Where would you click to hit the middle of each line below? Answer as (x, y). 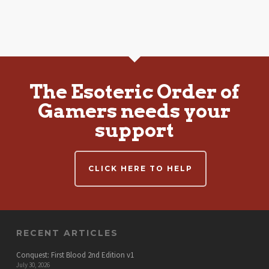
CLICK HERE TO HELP (140, 168)
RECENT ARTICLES (67, 233)
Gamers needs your (134, 111)
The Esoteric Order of (134, 92)
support (134, 130)
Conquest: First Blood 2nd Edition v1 (75, 255)
